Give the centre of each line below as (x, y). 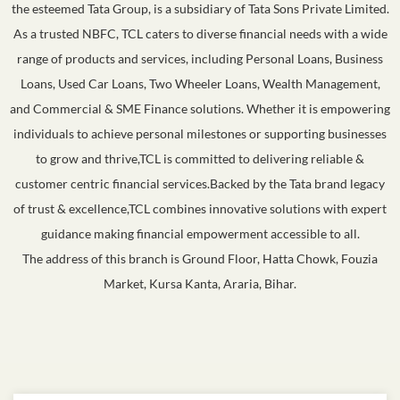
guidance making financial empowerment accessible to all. (200, 233)
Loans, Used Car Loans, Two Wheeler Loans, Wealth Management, (200, 83)
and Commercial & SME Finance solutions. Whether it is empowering (200, 108)
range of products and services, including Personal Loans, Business (200, 58)
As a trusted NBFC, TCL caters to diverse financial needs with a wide (200, 33)
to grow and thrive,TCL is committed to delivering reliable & (200, 158)
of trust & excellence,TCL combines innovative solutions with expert (200, 208)
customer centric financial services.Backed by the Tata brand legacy (200, 183)
